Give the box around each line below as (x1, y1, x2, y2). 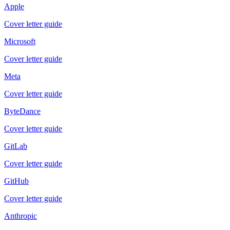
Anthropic (4, 211, 37, 220)
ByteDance (4, 106, 41, 116)
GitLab (4, 141, 27, 150)
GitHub (4, 176, 29, 185)
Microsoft (4, 36, 35, 46)
